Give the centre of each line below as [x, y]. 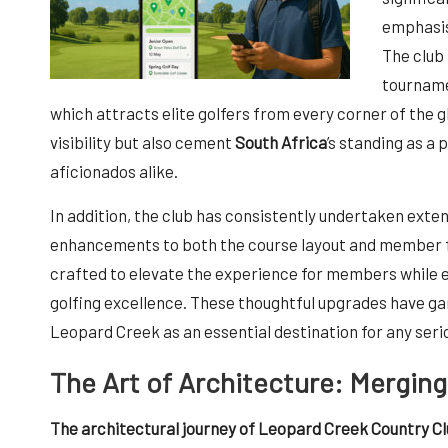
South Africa [281, 141]
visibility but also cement [142, 141]
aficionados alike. [114, 170]
